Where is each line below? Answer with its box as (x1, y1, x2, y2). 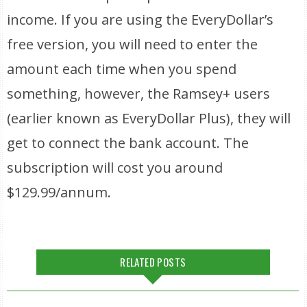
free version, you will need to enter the (7, 35, 258, 53)
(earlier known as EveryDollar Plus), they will (7, 109, 291, 127)
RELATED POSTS (120, 254, 186, 269)
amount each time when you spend (7, 60, 237, 78)
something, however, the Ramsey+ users (7, 84, 271, 103)
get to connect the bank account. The (7, 134, 249, 152)
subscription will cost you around (7, 158, 223, 177)
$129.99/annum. (7, 183, 112, 201)
